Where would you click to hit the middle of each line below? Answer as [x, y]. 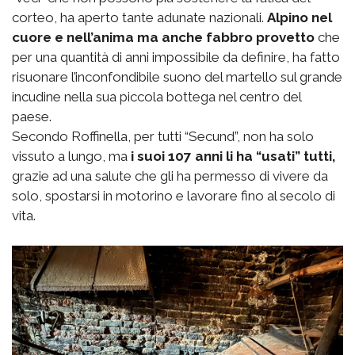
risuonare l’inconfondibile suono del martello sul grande [177, 76]
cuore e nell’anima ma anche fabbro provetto [163, 37]
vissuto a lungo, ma [70, 156]
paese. [32, 116]
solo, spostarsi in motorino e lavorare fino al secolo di [174, 195]
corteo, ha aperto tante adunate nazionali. [139, 17]
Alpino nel [300, 17]
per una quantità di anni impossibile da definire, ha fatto [176, 57]
